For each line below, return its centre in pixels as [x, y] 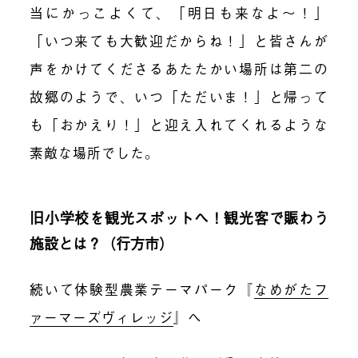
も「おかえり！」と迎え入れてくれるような [179, 124]
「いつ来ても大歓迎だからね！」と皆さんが [179, 40]
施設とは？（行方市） [102, 243]
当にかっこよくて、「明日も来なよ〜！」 [179, 12]
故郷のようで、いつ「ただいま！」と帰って [179, 96]
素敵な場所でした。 [95, 152]
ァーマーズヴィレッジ [102, 316]
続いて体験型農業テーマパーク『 [142, 288]
